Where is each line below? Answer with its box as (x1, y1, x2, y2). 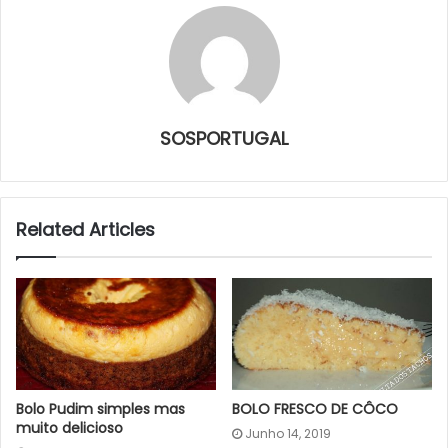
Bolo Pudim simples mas (16, 399, 185, 420)
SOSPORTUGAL (160, 125, 288, 151)
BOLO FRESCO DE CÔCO (232, 399, 398, 420)
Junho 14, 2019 (245, 425, 331, 443)
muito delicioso (16, 418, 123, 439)
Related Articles (16, 216, 155, 242)
